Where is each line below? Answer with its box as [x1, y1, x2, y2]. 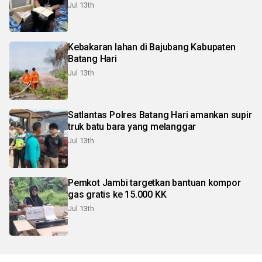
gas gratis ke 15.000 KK [68, 189, 167, 201]
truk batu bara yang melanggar [68, 121, 196, 133]
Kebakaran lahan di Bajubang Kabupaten [68, 42, 236, 53]
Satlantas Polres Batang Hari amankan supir [68, 109, 252, 121]
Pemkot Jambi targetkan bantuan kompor [68, 177, 241, 189]
